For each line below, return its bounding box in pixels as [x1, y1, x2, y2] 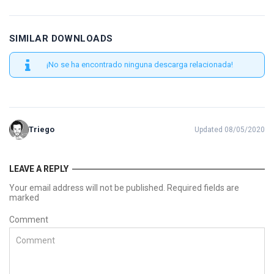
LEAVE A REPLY [9, 164, 68, 174]
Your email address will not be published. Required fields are [9, 183, 239, 193]
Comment [9, 215, 48, 224]
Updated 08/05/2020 [194, 125, 265, 134]
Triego [29, 125, 54, 134]
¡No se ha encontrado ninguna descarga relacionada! [46, 60, 233, 69]
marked [9, 193, 39, 202]
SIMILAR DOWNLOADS [9, 33, 113, 44]
